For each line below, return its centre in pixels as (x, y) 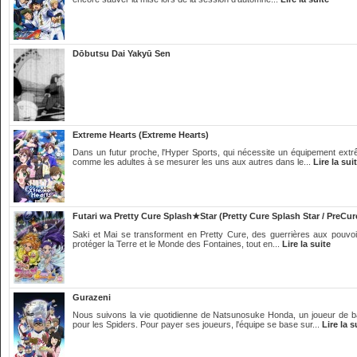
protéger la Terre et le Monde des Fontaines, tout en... (177, 244)
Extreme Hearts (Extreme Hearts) (141, 135)
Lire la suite (306, 244)
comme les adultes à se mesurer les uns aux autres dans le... (193, 162)
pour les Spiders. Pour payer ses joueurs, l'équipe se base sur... (197, 324)
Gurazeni (92, 297)
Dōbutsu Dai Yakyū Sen (122, 53)
